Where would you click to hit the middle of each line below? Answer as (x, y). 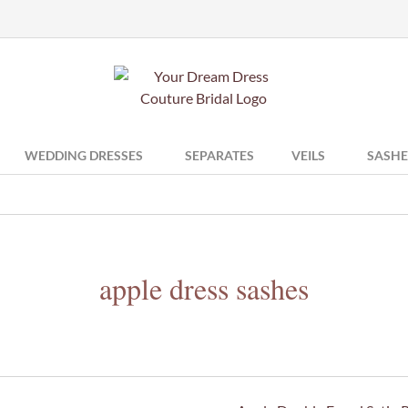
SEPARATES (219, 155)
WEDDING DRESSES (84, 155)
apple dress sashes (204, 288)
